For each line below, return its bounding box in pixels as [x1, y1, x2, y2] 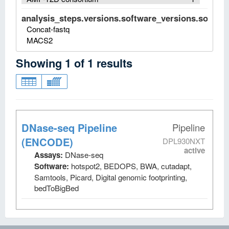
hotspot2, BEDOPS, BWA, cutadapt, [71, 161, 192, 171]
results [97, 55, 132, 71]
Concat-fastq [27, 24, 70, 34]
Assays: [34, 149, 65, 161]
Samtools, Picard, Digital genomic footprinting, [34, 172, 187, 182]
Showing [16, 55, 65, 71]
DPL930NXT [163, 135, 205, 146]
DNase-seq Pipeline [21, 120, 117, 135]
